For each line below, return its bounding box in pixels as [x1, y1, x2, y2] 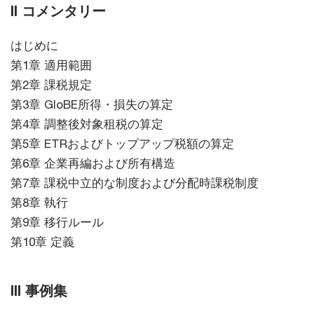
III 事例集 [11, 282, 67, 299]
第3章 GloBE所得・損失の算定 [11, 97, 173, 112]
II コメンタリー [11, 2, 106, 20]
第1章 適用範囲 [11, 58, 92, 73]
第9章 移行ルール [11, 215, 104, 230]
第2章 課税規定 [11, 78, 92, 93]
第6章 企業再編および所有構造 [11, 156, 175, 171]
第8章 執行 [11, 196, 68, 210]
